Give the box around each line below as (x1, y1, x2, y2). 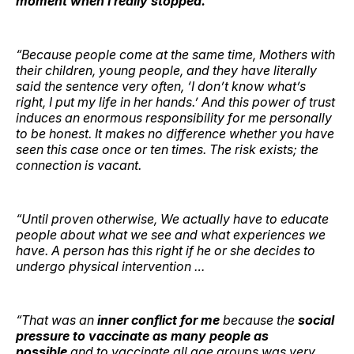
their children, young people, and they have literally (16, 62, 317, 78)
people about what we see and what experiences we (16, 226, 326, 243)
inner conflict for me (97, 311, 220, 328)
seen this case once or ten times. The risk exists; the (16, 141, 318, 157)
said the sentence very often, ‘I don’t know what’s (16, 77, 306, 94)
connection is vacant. (16, 156, 145, 173)
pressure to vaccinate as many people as (16, 327, 269, 344)
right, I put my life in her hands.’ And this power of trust (16, 93, 335, 110)
